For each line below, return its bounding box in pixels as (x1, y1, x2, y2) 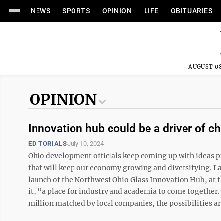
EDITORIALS (28, 140, 67, 147)
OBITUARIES (170, 7, 213, 15)
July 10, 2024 (67, 140, 104, 147)
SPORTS (62, 7, 90, 15)
